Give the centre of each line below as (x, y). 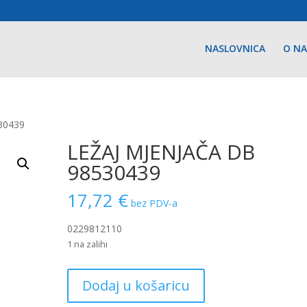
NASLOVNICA (235, 48)
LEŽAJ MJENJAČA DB (161, 152)
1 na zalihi (88, 244)
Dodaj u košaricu (136, 285)
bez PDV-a (155, 203)
